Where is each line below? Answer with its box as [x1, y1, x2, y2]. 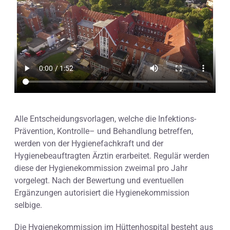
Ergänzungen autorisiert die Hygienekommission [14, 187, 189, 198]
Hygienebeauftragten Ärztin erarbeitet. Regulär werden [14, 150, 209, 161]
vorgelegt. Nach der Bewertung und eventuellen [14, 175, 184, 185]
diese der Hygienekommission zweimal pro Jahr [14, 163, 187, 173]
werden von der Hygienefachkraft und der [14, 138, 163, 148]
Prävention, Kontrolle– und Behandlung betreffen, [14, 126, 193, 136]
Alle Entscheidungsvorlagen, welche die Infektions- [14, 113, 196, 124]
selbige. [14, 200, 42, 210]
